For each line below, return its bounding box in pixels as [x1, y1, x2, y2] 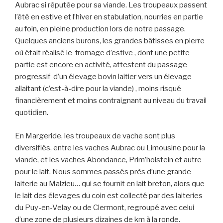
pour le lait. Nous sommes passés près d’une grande [15, 167, 191, 176]
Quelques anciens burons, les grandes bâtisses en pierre [15, 36, 205, 46]
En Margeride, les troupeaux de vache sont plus [15, 131, 175, 140]
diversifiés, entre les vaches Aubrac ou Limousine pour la [15, 143, 205, 152]
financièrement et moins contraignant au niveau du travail [15, 96, 207, 106]
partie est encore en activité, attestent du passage [15, 60, 189, 70]
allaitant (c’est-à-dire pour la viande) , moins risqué [15, 84, 181, 94]
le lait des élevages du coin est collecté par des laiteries [15, 191, 203, 200]
